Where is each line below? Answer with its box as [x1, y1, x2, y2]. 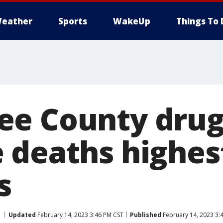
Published [130, 210, 161, 219]
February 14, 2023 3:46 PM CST [36, 210, 123, 219]
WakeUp [113, 15, 150, 27]
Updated [8, 210, 36, 219]
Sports [58, 15, 87, 27]
